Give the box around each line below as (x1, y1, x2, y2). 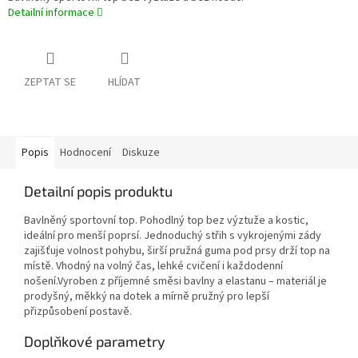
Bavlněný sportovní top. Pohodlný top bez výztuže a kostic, (24, 212, 308, 229)
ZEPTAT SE (24, 74, 76, 90)
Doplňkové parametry (24, 332, 165, 350)
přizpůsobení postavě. (24, 303, 132, 320)
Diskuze (122, 144, 160, 161)
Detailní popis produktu (24, 181, 173, 200)
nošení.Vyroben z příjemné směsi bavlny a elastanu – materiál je (24, 272, 327, 289)
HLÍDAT (108, 74, 141, 90)
